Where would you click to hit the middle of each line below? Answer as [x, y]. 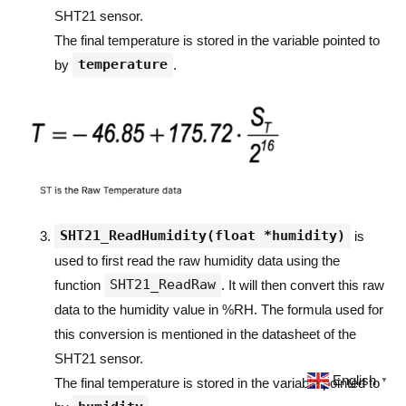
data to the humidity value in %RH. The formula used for [219, 310]
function [79, 285]
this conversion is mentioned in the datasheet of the [205, 334]
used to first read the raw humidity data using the [197, 261]
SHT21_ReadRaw [163, 285]
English [354, 380]
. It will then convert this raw [303, 285]
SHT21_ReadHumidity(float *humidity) [203, 236]
